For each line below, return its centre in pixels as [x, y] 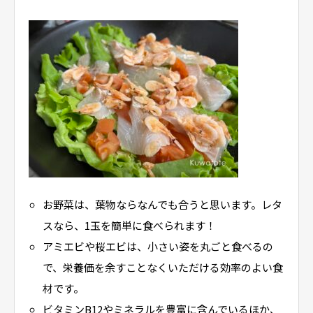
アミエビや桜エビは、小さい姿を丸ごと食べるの [158, 246]
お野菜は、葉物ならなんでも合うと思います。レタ [162, 204]
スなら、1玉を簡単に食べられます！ [129, 225]
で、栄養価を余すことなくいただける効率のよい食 [162, 267]
